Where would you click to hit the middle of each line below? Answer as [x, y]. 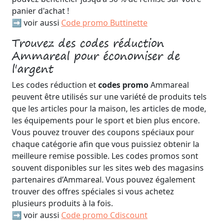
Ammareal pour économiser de [96, 56]
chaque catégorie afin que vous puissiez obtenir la [106, 144]
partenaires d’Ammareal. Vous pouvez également [104, 180]
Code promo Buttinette [104, 23]
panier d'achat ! [40, 11]
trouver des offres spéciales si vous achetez [93, 191]
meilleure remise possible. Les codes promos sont [105, 156]
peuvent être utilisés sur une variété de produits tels [109, 97]
